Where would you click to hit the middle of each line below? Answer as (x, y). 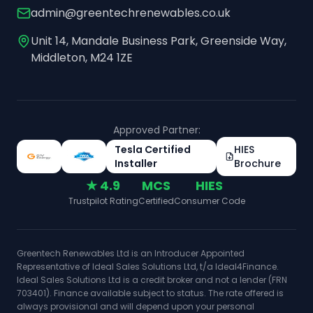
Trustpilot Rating (103, 201)
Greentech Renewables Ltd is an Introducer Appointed (131, 254)
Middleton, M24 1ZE (82, 58)
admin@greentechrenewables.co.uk (131, 13)
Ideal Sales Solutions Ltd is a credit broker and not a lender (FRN (152, 280)
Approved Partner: (156, 130)
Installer (136, 164)
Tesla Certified (153, 150)
